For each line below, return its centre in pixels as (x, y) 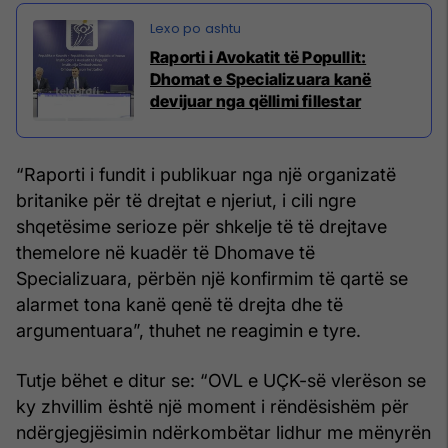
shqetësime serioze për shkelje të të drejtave (201, 226)
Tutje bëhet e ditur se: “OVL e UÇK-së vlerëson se (221, 380)
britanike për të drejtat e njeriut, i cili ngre (186, 200)
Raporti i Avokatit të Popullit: (258, 56)
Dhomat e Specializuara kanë (261, 78)
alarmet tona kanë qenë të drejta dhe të (179, 304)
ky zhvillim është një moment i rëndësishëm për (212, 406)
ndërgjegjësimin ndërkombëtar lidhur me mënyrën (223, 432)
